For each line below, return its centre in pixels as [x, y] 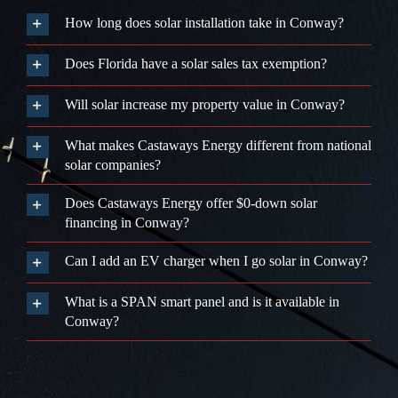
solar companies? [112, 165]
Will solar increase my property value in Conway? [204, 105]
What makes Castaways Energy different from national [218, 146]
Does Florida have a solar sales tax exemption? [195, 64]
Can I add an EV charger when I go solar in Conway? [216, 261]
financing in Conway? [127, 223]
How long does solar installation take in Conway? [204, 23]
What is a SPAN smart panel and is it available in [202, 302]
